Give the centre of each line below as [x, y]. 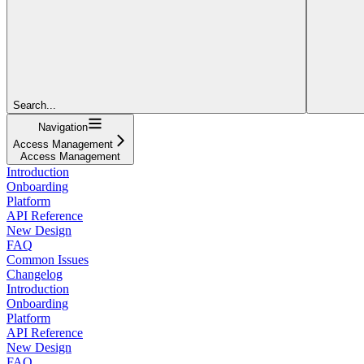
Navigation [63, 128]
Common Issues [48, 260]
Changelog [35, 275]
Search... [35, 106]
